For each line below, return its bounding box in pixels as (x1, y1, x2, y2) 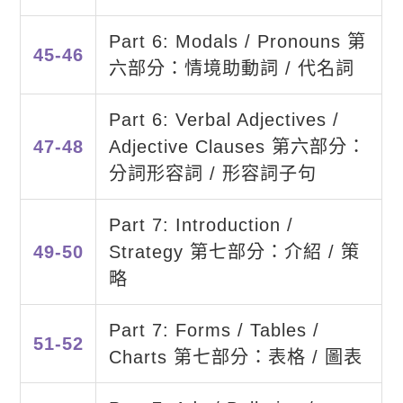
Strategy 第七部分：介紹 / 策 (108, 242, 360, 263)
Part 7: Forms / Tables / (108, 320, 319, 341)
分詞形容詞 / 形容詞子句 (108, 164, 317, 184)
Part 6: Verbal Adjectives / (108, 110, 339, 130)
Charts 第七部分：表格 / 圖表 (108, 347, 363, 368)
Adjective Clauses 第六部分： (108, 137, 366, 157)
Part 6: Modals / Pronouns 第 (108, 31, 366, 52)
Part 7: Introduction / (108, 215, 293, 236)
